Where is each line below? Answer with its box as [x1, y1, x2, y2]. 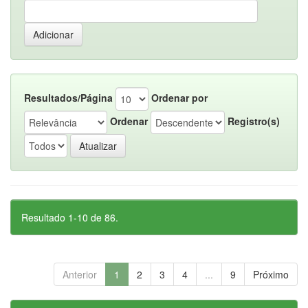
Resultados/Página [24, 90, 113, 104]
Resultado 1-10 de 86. [21, 210, 118, 224]
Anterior [63, 267, 97, 281]
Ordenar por [151, 90, 208, 104]
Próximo [253, 267, 289, 281]
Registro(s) [228, 113, 280, 128]
